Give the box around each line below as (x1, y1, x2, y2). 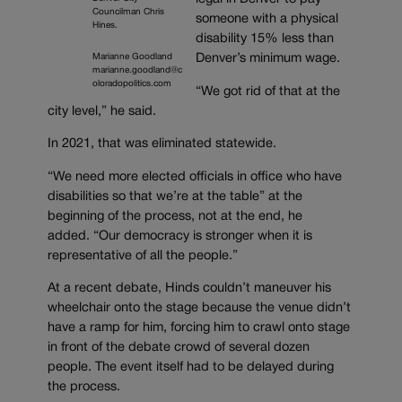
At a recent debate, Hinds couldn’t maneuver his (48, 283, 331, 295)
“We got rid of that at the (195, 85, 340, 98)
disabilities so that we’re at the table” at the (48, 190, 302, 203)
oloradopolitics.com (92, 79, 171, 88)
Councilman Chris (92, 7, 164, 16)
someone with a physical (195, 13, 338, 25)
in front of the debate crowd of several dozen (48, 342, 310, 354)
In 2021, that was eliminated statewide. (48, 138, 280, 151)
